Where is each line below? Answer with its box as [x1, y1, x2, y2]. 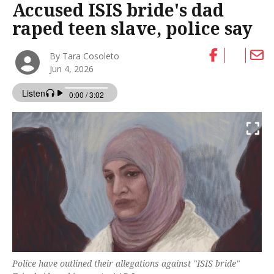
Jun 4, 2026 [50, 62, 94, 75]
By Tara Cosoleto [50, 50, 120, 62]
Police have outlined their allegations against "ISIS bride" [12, 257, 240, 270]
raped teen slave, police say [12, 17, 253, 40]
